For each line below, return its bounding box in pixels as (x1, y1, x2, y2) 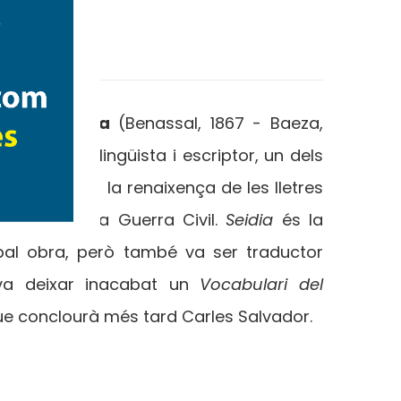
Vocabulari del (188, 273, 324, 295)
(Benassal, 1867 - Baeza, (118, 112, 323, 134)
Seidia (226, 209, 274, 231)
